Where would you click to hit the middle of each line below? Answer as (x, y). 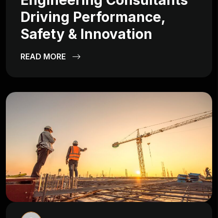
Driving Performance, (93, 17)
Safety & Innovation (86, 34)
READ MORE (44, 57)
